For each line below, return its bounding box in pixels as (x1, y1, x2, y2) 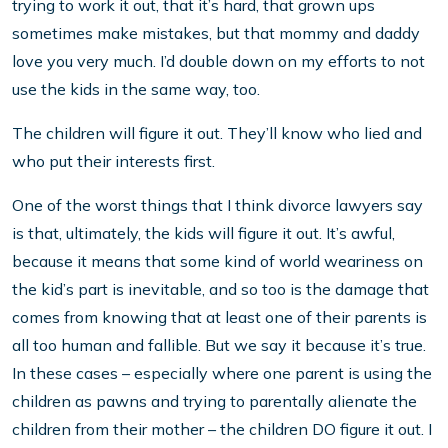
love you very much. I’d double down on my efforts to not (12, 50, 425, 71)
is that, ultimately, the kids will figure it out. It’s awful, (12, 222, 395, 243)
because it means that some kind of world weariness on (12, 250, 423, 271)
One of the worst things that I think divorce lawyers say (12, 194, 423, 215)
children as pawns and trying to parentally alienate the (12, 390, 417, 411)
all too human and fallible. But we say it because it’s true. (12, 334, 426, 355)
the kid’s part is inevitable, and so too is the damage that (12, 278, 429, 299)
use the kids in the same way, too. (12, 78, 260, 99)
